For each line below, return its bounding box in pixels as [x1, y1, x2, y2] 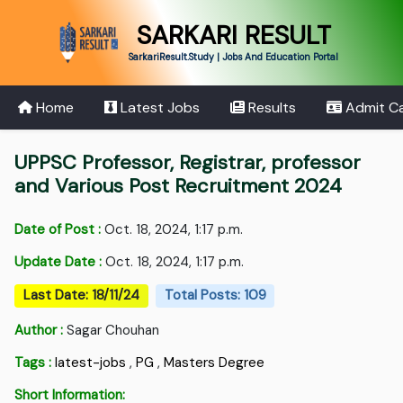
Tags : [14, 353, 52, 372]
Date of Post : [14, 220, 102, 239]
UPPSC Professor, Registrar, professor [14, 149, 362, 176]
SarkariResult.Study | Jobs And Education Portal [128, 50, 338, 63]
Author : [14, 320, 64, 339]
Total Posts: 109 [164, 286, 266, 305]
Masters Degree [164, 353, 265, 372]
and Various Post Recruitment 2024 [14, 173, 343, 200]
